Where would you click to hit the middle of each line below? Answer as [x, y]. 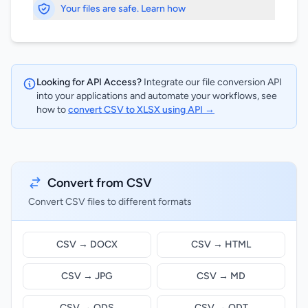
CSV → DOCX [87, 244]
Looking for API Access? [89, 82]
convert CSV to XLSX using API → [141, 110]
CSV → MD [221, 276]
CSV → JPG [87, 276]
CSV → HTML [221, 244]
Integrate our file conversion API [212, 82]
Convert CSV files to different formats [110, 202]
